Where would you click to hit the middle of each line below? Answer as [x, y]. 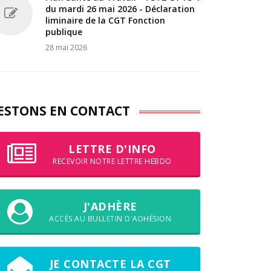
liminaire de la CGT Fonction [105, 20]
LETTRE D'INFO [112, 149]
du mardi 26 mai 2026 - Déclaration [120, 8]
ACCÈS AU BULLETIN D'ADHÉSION [110, 218]
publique [64, 31]
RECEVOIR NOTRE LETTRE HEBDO [112, 161]
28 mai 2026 [66, 47]
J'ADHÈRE [110, 206]
